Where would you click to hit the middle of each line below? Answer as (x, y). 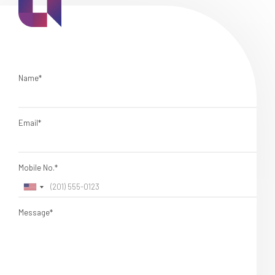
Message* (36, 212)
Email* (30, 122)
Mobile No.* (38, 167)
